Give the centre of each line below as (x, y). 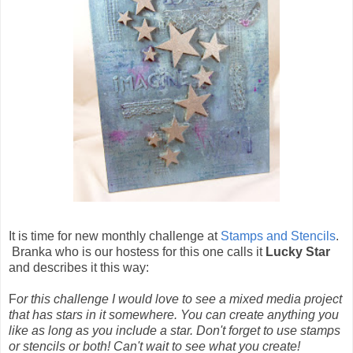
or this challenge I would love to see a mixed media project (179, 299)
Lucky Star (298, 251)
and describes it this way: (79, 267)
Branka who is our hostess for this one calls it (137, 251)
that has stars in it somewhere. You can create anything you (174, 314)
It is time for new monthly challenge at (115, 236)
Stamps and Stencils (278, 236)
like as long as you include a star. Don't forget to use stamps (175, 330)
